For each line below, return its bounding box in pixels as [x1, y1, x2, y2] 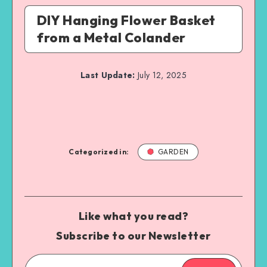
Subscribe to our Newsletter [56, 228, 211, 243]
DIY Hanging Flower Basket [37, 11, 216, 29]
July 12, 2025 [135, 69, 187, 81]
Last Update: [80, 69, 135, 81]
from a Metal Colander [37, 29, 186, 46]
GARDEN [157, 147, 189, 156]
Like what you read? [78, 209, 189, 223]
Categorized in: [69, 147, 129, 156]
